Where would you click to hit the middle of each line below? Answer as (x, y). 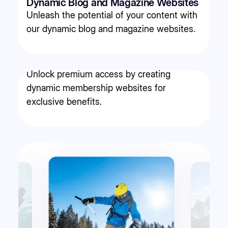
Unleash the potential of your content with (112, 15)
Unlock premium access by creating (98, 74)
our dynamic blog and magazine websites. (111, 29)
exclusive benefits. (64, 102)
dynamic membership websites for (96, 88)
